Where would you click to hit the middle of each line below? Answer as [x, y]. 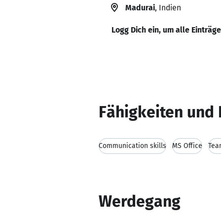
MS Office [187, 146]
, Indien [168, 8]
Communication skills [132, 146]
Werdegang [140, 201]
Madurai [140, 8]
